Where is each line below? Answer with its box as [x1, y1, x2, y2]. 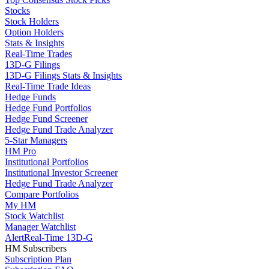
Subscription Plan [5, 254, 71, 264]
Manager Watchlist [5, 222, 76, 232]
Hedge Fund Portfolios [5, 103, 91, 113]
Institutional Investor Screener [5, 168, 118, 178]
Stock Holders [5, 16, 59, 26]
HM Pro [5, 146, 36, 156]
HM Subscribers [5, 243, 67, 253]
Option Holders [5, 27, 64, 37]
